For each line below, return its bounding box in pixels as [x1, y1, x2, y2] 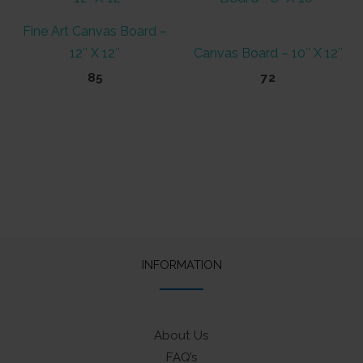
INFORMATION [141, 258, 222, 272]
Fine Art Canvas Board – [23, 23, 167, 39]
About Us [154, 328, 209, 344]
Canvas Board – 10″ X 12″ [194, 45, 343, 61]
